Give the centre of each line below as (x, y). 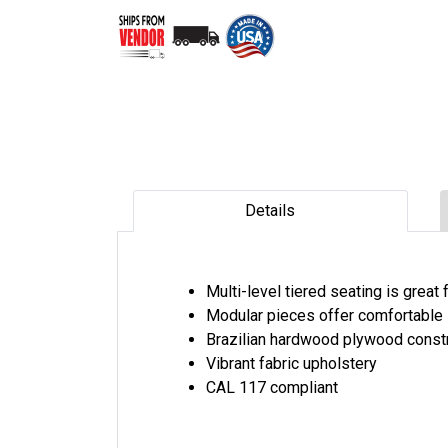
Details (270, 210)
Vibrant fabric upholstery (291, 363)
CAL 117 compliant (272, 387)
